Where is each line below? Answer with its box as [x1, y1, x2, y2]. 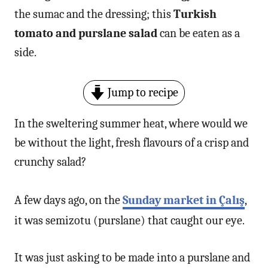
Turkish [173, 7, 217, 21]
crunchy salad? [14, 154, 86, 169]
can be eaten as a [157, 26, 240, 40]
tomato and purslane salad [14, 26, 157, 40]
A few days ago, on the [14, 193, 123, 207]
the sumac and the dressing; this [14, 7, 173, 21]
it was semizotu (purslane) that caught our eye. [14, 213, 245, 227]
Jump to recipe [105, 85, 178, 99]
